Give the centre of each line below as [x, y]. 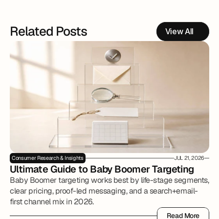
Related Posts [48, 31]
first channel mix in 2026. [52, 202]
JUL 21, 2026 [189, 158]
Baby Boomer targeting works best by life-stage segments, [109, 180]
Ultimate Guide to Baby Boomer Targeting [102, 169]
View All [179, 31]
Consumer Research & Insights [48, 158]
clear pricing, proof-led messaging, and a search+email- [104, 191]
